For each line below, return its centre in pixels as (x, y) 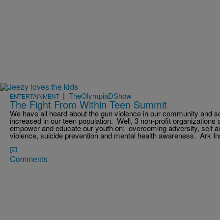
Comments (29, 159)
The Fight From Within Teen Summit (88, 104)
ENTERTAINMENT (35, 96)
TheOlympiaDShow (100, 95)
